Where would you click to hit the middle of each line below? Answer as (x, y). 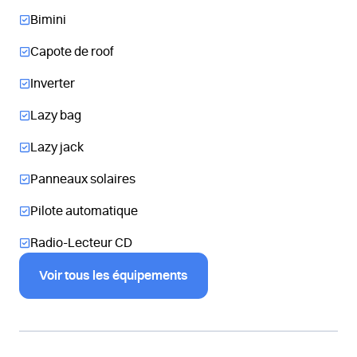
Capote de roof (72, 52)
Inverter (53, 84)
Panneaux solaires (83, 179)
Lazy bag (56, 116)
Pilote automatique (84, 211)
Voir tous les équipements (114, 276)
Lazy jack (57, 147)
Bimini (48, 20)
